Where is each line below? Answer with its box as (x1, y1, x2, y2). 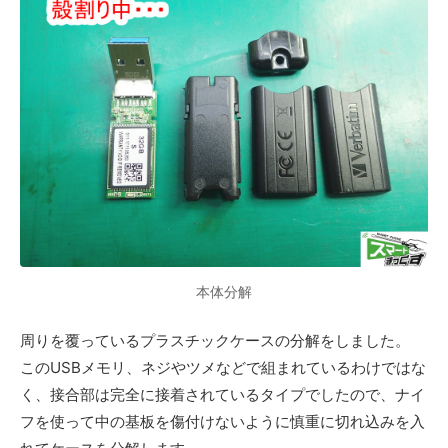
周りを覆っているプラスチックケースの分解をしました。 (20, 330, 410, 350)
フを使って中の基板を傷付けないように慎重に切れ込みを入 (20, 411, 425, 431)
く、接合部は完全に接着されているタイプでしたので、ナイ (20, 384, 425, 404)
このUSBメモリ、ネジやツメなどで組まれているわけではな (20, 357, 426, 377)
